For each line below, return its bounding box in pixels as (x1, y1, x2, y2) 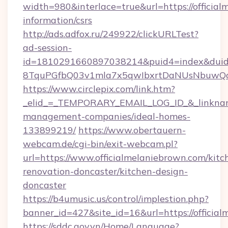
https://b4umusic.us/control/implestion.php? (23, 193, 209, 205)
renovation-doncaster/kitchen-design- (23, 165, 188, 177)
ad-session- (23, 42, 72, 53)
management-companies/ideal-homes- (23, 110, 190, 122)
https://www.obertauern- (78, 124, 186, 136)
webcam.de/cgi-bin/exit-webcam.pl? (23, 138, 178, 150)
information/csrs (23, 14, 92, 26)
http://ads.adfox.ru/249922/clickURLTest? (23, 28, 198, 40)
